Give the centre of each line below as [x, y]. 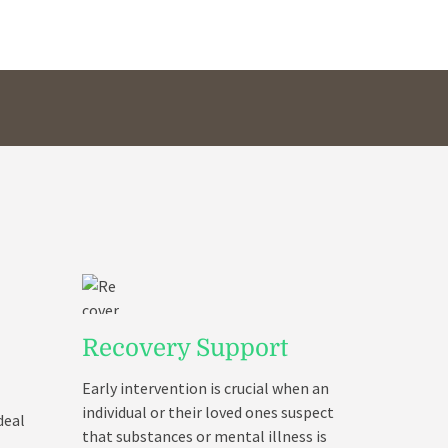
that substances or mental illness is [204, 436]
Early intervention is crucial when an [205, 388]
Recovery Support [185, 348]
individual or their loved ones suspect [208, 412]
